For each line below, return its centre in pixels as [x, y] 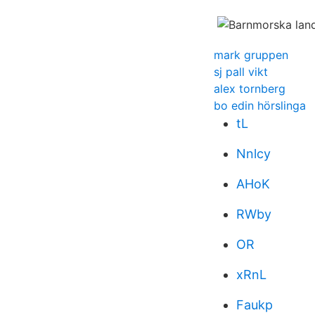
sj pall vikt [241, 72]
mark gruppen [251, 55]
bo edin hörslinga [260, 105]
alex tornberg [250, 89]
